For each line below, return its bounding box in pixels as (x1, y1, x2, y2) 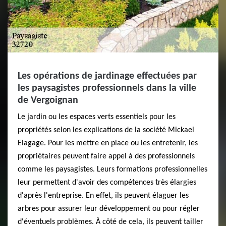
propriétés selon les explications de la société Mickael (18, 126, 194, 134)
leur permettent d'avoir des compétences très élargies (18, 178, 196, 187)
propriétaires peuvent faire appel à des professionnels (18, 152, 195, 160)
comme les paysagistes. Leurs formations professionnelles (18, 165, 207, 174)
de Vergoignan (18, 95, 78, 105)
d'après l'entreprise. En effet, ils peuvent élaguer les (18, 191, 189, 200)
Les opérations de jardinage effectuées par (18, 71, 197, 81)
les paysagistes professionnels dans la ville (18, 83, 196, 93)
